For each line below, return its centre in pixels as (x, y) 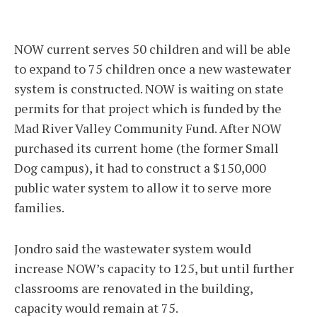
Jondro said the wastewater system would (133, 249)
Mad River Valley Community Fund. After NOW (148, 128)
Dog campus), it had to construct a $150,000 (140, 168)
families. (39, 208)
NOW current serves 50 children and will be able (152, 49)
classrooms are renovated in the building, (133, 288)
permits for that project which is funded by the (148, 109)
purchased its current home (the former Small (146, 148)
